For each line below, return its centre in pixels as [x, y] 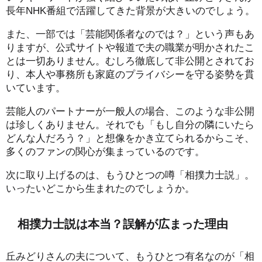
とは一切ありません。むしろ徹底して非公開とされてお [130, 60]
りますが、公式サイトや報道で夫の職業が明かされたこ [130, 47]
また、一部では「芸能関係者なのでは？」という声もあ [130, 33]
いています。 [36, 87]
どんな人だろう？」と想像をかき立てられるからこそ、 [130, 137]
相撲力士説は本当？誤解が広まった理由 [123, 224]
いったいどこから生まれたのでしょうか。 [100, 188]
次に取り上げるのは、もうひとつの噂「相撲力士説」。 [130, 174]
